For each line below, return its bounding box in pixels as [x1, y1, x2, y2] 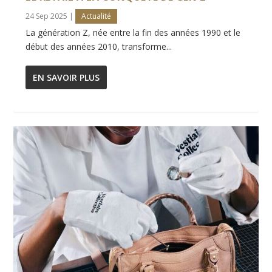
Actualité [81, 11, 112, 22]
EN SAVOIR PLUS [33, 72, 100, 84]
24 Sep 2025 [25, 11, 68, 22]
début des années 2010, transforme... [25, 41, 172, 53]
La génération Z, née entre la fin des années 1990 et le [25, 27, 241, 39]
